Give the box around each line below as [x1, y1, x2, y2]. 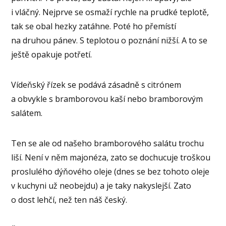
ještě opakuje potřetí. [11, 48, 92, 60]
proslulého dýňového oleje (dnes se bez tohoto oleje [11, 165, 210, 177]
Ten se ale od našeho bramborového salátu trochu [11, 137, 204, 149]
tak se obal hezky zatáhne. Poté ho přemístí [11, 20, 177, 32]
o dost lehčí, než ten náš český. [11, 194, 128, 205]
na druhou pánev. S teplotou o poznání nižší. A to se [11, 34, 208, 46]
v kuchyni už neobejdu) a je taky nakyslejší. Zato [11, 180, 192, 191]
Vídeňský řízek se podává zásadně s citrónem [11, 79, 182, 90]
